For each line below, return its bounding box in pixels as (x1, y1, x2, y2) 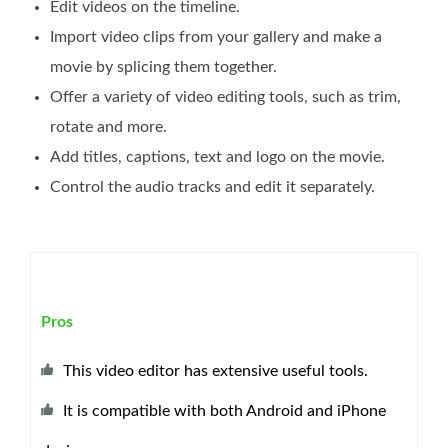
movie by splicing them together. (50, 58, 277, 75)
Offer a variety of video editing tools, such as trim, (50, 88, 401, 105)
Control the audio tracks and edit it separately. (50, 178, 375, 195)
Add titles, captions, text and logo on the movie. (50, 148, 385, 165)
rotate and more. (50, 118, 167, 135)
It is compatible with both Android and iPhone (63, 402, 386, 419)
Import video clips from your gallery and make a (50, 28, 382, 45)
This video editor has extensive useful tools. (63, 362, 368, 379)
